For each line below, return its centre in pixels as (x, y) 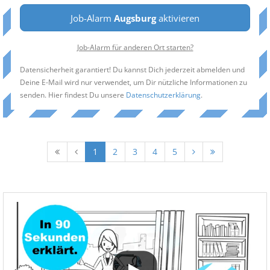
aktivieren (178, 18)
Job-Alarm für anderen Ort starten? (135, 47)
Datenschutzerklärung (163, 95)
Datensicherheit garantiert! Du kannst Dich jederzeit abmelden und (132, 69)
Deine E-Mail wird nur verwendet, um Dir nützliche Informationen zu (133, 82)
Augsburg (135, 18)
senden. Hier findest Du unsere (73, 95)
